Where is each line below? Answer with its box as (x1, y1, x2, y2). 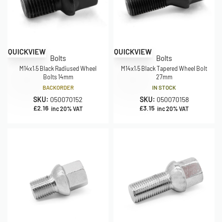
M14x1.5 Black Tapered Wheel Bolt (121, 65, 207, 72)
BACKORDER (42, 84, 74, 91)
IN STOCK (152, 84, 176, 91)
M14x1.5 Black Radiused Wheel (19, 65, 97, 72)
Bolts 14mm (43, 73, 73, 81)
